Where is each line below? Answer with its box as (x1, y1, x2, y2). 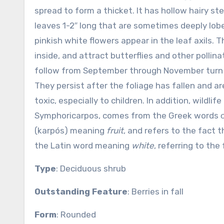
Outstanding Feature (34, 186, 127, 196)
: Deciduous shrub (56, 163, 126, 173)
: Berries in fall (127, 186, 183, 196)
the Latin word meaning (34, 140, 131, 150)
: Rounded (56, 209, 96, 219)
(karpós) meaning (34, 125, 106, 135)
